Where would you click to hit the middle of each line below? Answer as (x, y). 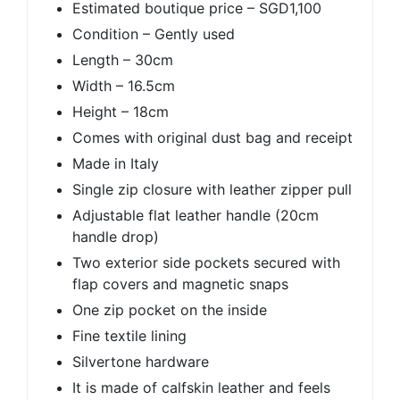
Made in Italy (116, 164)
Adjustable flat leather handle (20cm (196, 216)
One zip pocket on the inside (170, 310)
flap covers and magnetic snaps (180, 284)
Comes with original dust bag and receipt (212, 138)
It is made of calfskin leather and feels (201, 388)
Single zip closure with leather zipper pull (212, 190)
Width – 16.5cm (124, 86)
